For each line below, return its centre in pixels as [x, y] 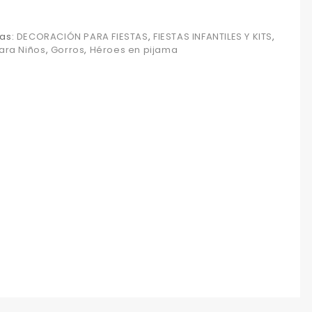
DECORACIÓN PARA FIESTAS [82, 37]
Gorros [68, 50]
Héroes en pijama [134, 50]
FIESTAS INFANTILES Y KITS [212, 37]
